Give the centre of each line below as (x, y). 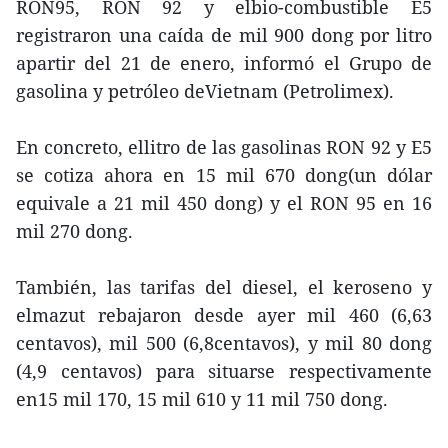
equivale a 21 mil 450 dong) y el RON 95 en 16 (224, 203)
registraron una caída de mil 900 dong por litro (224, 35)
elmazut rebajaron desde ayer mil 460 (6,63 (224, 315)
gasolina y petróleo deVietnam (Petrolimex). (205, 91)
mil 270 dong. (74, 231)
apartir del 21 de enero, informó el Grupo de (224, 63)
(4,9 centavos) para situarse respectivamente (224, 371)
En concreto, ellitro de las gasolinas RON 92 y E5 (224, 147)
